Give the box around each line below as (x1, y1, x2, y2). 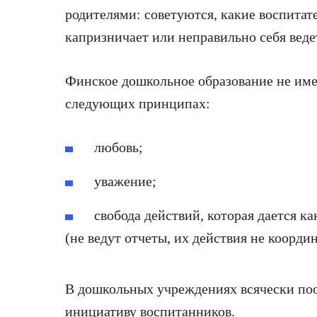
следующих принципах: (65, 95, 210, 111)
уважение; (94, 173, 157, 189)
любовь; (94, 139, 144, 155)
